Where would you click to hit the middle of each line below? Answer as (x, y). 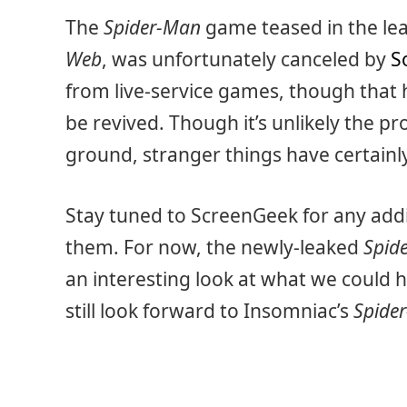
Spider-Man (152, 27)
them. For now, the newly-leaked (214, 248)
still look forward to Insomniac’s (209, 311)
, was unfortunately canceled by (246, 59)
